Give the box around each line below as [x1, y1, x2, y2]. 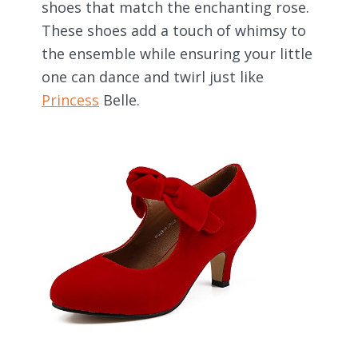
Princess [42, 90, 99, 110]
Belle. [99, 90, 140, 110]
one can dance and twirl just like [42, 67, 264, 87]
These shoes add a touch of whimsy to [42, 21, 306, 41]
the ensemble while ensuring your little [42, 44, 312, 64]
